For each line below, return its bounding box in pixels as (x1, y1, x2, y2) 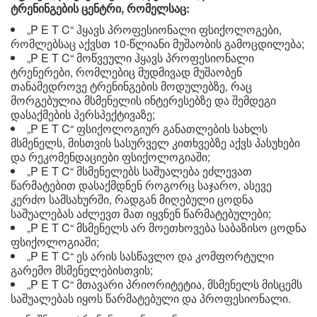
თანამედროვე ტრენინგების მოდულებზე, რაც (11, 78, 252, 95)
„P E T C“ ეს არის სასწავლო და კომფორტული (27, 248, 274, 265)
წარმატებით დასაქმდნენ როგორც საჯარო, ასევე (11, 177, 272, 194)
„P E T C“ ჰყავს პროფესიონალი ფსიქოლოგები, (27, 21, 282, 38)
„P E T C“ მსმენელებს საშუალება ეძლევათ (27, 163, 252, 180)
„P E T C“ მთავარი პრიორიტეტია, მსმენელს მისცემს (27, 276, 302, 293)
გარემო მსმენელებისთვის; (11, 262, 153, 279)
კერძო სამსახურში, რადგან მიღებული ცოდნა (11, 191, 253, 208)
